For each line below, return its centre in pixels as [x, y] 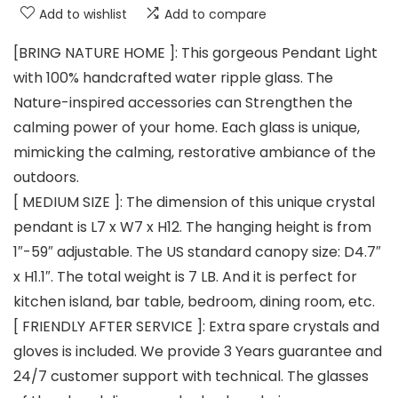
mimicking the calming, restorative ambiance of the [195, 152]
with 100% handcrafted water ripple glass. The [173, 77]
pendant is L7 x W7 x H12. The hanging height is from [192, 227]
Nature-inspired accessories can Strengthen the [183, 102]
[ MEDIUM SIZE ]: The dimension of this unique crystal [194, 202]
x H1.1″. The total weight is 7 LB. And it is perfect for [185, 276]
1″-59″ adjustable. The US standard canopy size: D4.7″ [197, 251]
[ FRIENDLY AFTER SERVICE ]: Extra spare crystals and [196, 326]
